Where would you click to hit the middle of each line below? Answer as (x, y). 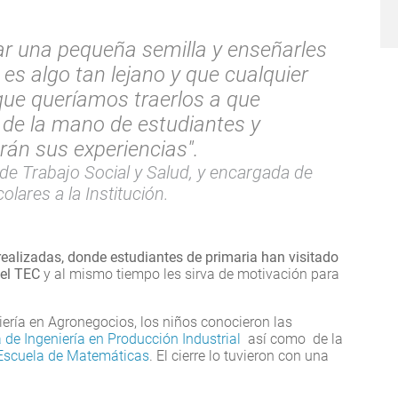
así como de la (292, 339)
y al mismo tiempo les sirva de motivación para (190, 275)
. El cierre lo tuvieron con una (239, 356)
